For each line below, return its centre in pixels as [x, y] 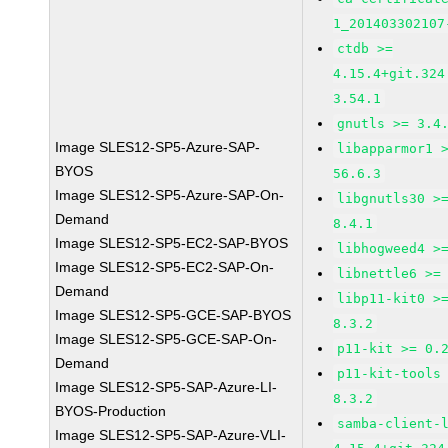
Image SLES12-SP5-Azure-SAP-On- [170, 195]
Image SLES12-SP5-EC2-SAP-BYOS [172, 243]
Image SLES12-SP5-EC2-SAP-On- [165, 267]
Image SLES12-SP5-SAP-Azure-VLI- [171, 435]
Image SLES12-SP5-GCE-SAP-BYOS [173, 315]
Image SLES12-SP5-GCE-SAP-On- [166, 339]
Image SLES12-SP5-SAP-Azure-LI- [166, 387]
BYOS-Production [111, 411]
